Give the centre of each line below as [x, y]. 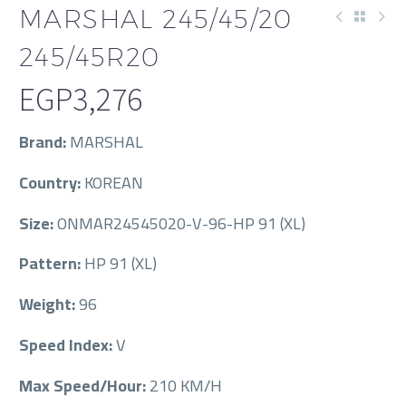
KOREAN [114, 182]
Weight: [49, 304]
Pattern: [52, 264]
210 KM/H [186, 385]
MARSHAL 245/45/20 [156, 19]
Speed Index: [68, 344]
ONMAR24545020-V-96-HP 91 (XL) [181, 223]
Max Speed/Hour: [84, 385]
